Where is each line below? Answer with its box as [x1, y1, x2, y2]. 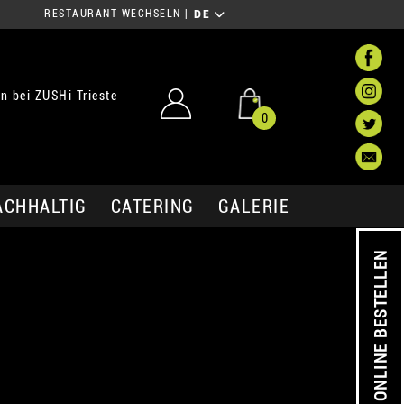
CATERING [110, 195, 195, 217]
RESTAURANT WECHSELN [44, 7, 181, 21]
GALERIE [217, 195, 289, 217]
